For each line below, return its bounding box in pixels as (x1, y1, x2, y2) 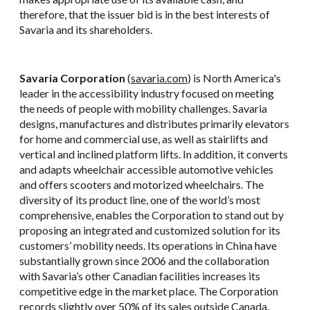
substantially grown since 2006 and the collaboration (19, 254, 269, 268)
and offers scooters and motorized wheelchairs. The (19, 178, 264, 192)
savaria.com (131, 71, 188, 85)
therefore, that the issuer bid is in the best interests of (19, 8, 270, 21)
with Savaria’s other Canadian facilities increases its (19, 269, 260, 283)
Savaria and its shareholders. (19, 23, 152, 37)
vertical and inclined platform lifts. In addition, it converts (19, 147, 288, 161)
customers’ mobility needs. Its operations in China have (19, 239, 277, 253)
